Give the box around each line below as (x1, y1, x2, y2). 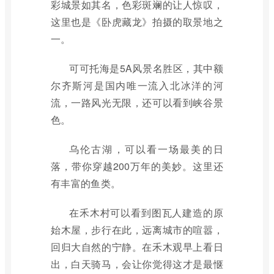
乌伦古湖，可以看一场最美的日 (69, 142, 223, 156)
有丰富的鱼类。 (51, 176, 121, 190)
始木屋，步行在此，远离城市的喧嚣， (51, 223, 223, 237)
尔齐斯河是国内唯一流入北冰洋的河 (51, 78, 223, 92)
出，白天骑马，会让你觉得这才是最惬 (51, 257, 223, 271)
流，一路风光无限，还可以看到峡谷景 (51, 95, 223, 109)
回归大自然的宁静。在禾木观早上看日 (51, 240, 223, 254)
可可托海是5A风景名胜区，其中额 (69, 61, 223, 75)
